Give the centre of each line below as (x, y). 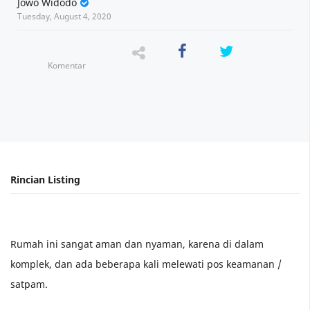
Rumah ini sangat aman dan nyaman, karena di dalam (137, 244)
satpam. (29, 284)
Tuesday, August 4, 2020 (64, 17)
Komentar (67, 65)
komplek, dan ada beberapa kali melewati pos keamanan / (146, 264)
